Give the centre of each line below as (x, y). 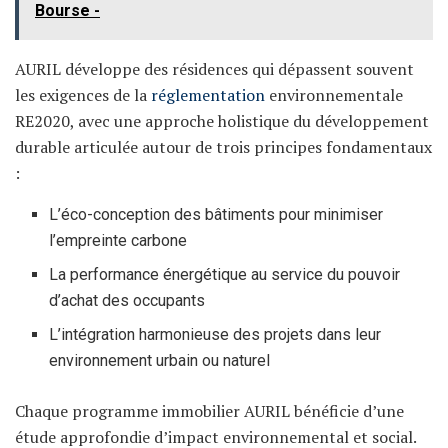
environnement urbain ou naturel (160, 360)
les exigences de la (83, 94)
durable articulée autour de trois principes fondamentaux (223, 146)
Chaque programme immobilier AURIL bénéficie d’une (209, 410)
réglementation (208, 94)
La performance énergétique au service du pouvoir (225, 274)
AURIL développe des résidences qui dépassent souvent (214, 68)
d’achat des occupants (127, 300)
